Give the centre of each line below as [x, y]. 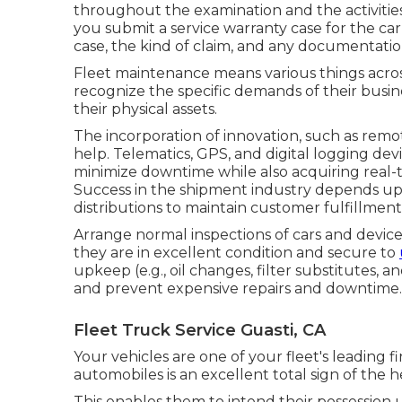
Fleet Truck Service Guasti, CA [200, 330]
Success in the [127, 189]
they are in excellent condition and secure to [236, 252]
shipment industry [245, 189]
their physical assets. [145, 109]
